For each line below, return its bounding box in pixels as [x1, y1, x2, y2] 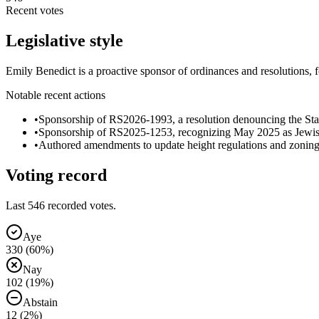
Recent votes [6, 4, 63, 16]
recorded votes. [45, 199, 116, 211]
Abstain [23, 296, 58, 308]
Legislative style [6, 31, 123, 50]
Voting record [6, 165, 107, 184]
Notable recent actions [6, 88, 105, 101]
